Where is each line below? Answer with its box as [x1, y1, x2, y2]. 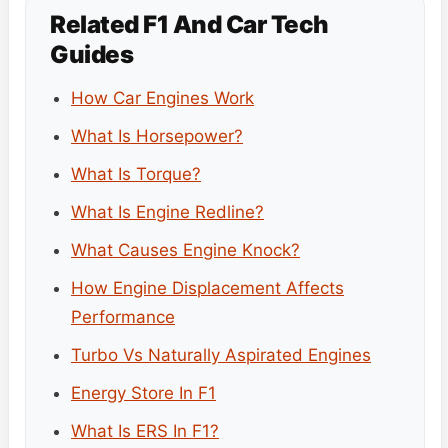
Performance [71, 306, 175, 327]
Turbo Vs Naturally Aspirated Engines [71, 344, 371, 365]
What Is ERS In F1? [71, 420, 219, 441]
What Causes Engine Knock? [71, 239, 300, 260]
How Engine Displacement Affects [71, 277, 344, 298]
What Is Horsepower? [71, 125, 243, 146]
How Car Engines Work [71, 87, 254, 108]
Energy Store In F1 [71, 382, 216, 403]
